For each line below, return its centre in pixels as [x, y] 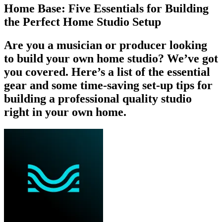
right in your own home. [65, 112]
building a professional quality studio [98, 99]
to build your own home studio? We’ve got [111, 59]
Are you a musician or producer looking [106, 45]
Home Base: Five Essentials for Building [106, 9]
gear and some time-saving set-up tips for [108, 85]
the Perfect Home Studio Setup [83, 22]
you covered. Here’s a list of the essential [107, 72]
